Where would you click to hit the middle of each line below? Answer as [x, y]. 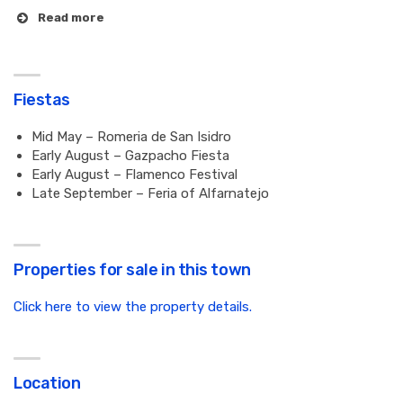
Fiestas [42, 100]
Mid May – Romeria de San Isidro [131, 137]
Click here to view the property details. [133, 307]
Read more [71, 18]
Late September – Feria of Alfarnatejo [150, 193]
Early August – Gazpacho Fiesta [130, 156]
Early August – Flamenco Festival [134, 175]
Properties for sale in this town [132, 270]
